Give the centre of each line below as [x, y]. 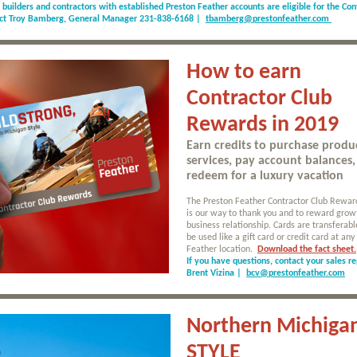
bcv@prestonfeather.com [296, 273]
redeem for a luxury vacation [265, 176]
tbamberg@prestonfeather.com [269, 19]
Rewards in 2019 [263, 125]
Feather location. [221, 249]
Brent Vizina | [215, 273]
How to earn [244, 73]
